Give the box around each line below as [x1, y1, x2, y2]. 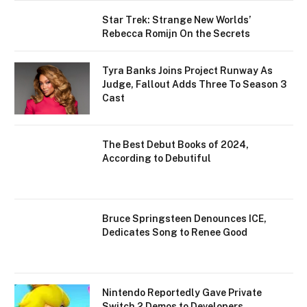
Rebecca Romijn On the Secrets [102, 28, 250, 40]
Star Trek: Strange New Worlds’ [102, 14, 251, 26]
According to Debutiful [102, 153, 211, 164]
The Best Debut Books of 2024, [102, 139, 249, 151]
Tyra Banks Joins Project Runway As [102, 65, 273, 77]
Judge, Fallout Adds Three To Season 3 [102, 79, 286, 90]
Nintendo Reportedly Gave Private [102, 287, 262, 299]
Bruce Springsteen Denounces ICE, [102, 213, 267, 225]
